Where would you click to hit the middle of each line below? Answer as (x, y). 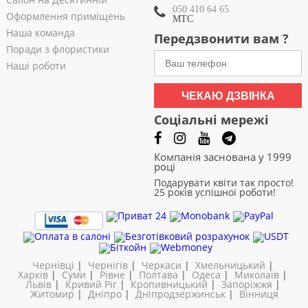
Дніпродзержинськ (180, 294)
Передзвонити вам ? (221, 38)
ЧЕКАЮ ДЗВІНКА (228, 96)
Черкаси (161, 265)
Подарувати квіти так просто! (224, 183)
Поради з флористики (57, 49)
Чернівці (53, 265)
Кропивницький (169, 285)
